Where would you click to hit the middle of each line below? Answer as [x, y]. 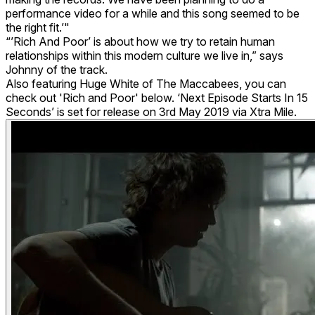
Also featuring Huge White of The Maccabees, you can [146, 83]
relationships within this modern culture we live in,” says [144, 55]
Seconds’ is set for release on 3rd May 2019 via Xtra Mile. [151, 111]
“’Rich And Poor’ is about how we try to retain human [140, 41]
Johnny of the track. [57, 69]
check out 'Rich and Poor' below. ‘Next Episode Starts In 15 [157, 97]
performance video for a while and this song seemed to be [153, 13]
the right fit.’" [38, 27]
